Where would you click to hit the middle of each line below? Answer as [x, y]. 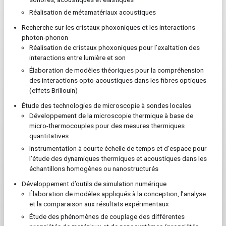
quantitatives [49, 136]
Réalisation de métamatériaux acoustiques [93, 12]
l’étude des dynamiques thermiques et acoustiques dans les [118, 158]
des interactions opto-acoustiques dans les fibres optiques [118, 80]
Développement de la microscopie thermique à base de [111, 116]
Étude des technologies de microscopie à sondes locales [106, 105]
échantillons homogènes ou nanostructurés [94, 168]
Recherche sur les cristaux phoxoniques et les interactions [108, 27]
